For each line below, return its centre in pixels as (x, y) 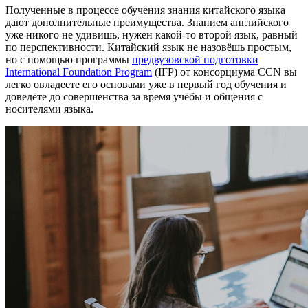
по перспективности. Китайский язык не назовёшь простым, (148, 47)
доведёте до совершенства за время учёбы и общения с (134, 97)
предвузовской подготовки (195, 60)
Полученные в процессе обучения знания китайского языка (145, 10)
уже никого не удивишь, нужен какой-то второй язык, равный (152, 35)
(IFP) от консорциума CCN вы (224, 72)
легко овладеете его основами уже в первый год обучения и (146, 85)
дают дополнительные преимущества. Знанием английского (147, 23)
